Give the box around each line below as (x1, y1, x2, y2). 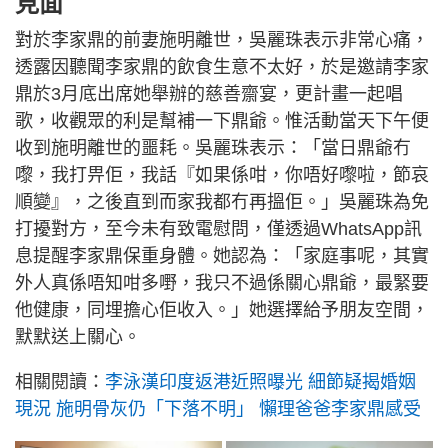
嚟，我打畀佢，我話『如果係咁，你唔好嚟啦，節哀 (15, 164, 429, 185)
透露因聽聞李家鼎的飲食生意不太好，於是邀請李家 (15, 56, 429, 77)
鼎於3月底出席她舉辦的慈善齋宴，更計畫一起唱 (15, 83, 403, 104)
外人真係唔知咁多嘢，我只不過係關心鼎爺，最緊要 (15, 272, 429, 293)
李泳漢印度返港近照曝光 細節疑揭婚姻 (105, 371, 416, 392)
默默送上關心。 (15, 326, 141, 347)
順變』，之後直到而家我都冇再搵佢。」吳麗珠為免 (15, 191, 429, 212)
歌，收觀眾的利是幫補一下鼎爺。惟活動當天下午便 (15, 110, 429, 131)
